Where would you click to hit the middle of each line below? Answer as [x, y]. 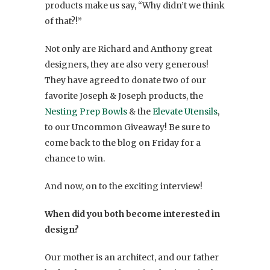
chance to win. [75, 159]
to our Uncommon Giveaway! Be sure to [127, 127]
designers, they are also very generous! [127, 65]
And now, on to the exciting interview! [124, 187]
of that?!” [63, 21]
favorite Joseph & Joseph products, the [124, 96]
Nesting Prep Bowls [86, 112]
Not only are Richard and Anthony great [128, 49]
